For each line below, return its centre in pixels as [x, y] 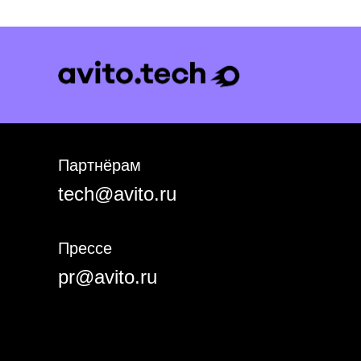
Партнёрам [100, 165]
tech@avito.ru [117, 194]
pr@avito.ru [108, 277]
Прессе [85, 248]
